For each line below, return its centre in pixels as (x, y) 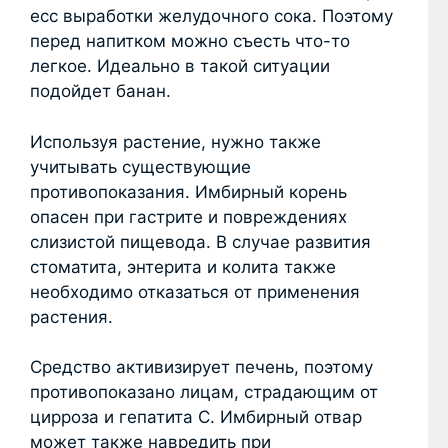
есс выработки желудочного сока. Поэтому (211, 16)
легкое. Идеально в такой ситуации (180, 66)
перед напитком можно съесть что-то (190, 41)
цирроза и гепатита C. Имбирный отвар (196, 417)
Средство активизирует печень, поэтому (201, 367)
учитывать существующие (140, 166)
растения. (71, 316)
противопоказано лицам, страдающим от (204, 392)
